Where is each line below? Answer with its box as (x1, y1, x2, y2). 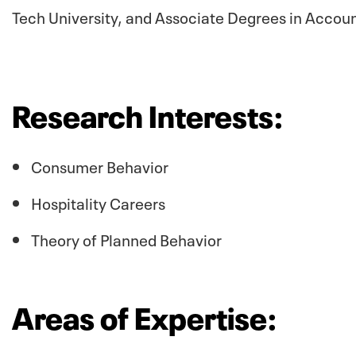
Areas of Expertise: (12, 292, 277, 337)
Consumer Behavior (31, 153, 168, 177)
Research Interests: (12, 90, 284, 135)
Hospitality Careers (31, 189, 165, 214)
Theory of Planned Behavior (31, 226, 222, 250)
